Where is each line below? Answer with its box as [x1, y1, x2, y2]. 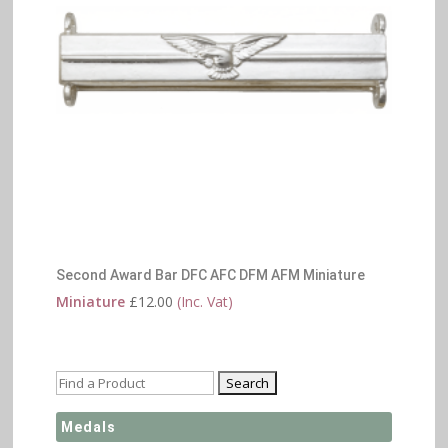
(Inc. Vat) [176, 292, 233, 312]
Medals [60, 418, 116, 435]
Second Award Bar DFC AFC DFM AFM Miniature [55, 267, 365, 284]
